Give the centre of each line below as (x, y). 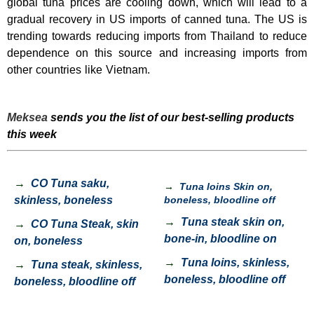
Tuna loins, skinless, (232, 262)
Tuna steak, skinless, (84, 264)
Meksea (27, 117)
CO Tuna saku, (69, 183)
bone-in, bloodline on (220, 238)
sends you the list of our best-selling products (172, 117)
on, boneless (48, 240)
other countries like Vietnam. (78, 69)
